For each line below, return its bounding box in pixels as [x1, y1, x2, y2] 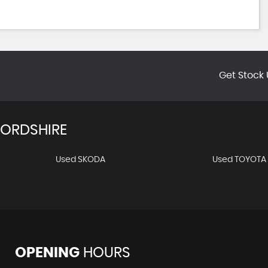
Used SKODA [55, 156, 105, 164]
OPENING [14, 246, 80, 260]
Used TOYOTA [212, 156, 267, 164]
